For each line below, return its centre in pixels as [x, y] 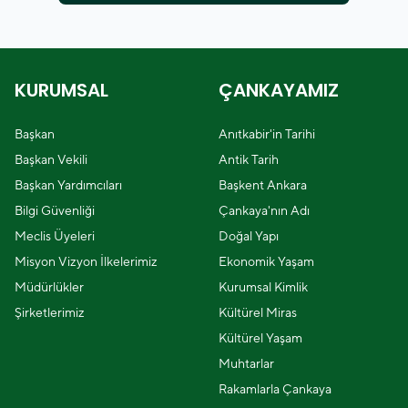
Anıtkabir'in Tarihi [267, 134]
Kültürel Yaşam [260, 338]
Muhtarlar [246, 363]
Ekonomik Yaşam [266, 261]
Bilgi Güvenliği [55, 210]
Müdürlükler [49, 287]
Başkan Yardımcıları [68, 185]
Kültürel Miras [258, 312]
